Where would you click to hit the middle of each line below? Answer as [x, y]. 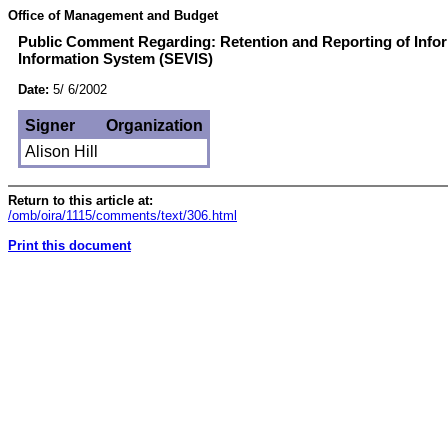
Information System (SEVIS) [115, 58]
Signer [50, 126]
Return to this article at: [80, 200]
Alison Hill [61, 152]
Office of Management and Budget [113, 15]
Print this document [69, 245]
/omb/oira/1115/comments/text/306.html [122, 215]
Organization [154, 126]
